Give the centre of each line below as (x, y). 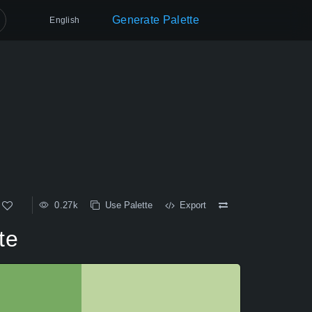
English (65, 20)
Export (190, 205)
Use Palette (126, 205)
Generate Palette (155, 20)
